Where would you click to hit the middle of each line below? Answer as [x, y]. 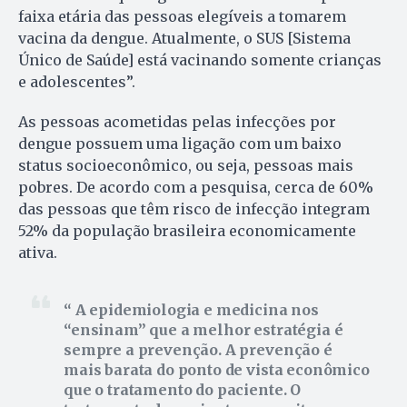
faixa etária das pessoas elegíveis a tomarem [182, 16]
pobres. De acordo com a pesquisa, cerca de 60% [196, 187]
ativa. [41, 252]
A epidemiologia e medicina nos [195, 309]
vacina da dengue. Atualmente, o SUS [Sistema [184, 38]
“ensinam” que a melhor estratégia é [203, 329]
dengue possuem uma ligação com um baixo [180, 143]
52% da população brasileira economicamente [187, 230]
